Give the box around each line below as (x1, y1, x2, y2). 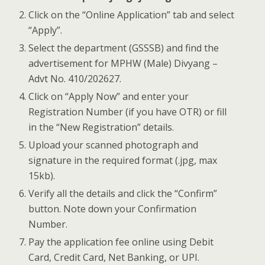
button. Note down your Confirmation (28, 202, 197, 216)
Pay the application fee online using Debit (28, 235, 214, 249)
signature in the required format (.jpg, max (28, 154, 218, 167)
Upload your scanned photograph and (28, 138, 199, 152)
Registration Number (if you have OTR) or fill (28, 105, 227, 118)
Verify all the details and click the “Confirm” (28, 187, 218, 201)
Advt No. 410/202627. (28, 72, 122, 85)
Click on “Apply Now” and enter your (28, 89, 189, 103)
